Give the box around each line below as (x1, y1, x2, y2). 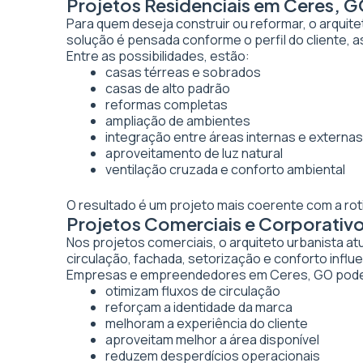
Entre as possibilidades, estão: (66, 47, 250, 65)
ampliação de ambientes (105, 112, 250, 130)
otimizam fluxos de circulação (105, 282, 280, 300)
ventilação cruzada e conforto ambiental (105, 160, 345, 178)
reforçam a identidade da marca (105, 298, 293, 316)
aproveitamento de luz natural (105, 144, 283, 162)
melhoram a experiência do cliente (105, 314, 308, 332)
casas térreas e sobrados (105, 63, 261, 81)
